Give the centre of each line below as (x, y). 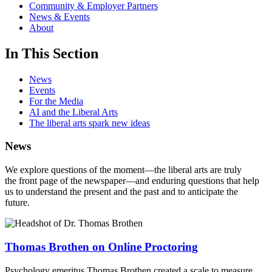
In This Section (52, 53)
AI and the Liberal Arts (73, 112)
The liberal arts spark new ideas (90, 123)
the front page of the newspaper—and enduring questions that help (132, 181)
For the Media (56, 101)
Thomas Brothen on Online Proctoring (101, 246)
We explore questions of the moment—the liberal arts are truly (123, 170)
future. (19, 203)
